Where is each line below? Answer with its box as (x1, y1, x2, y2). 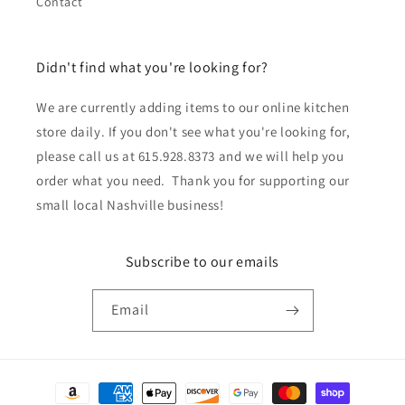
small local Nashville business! (36, 196, 224, 214)
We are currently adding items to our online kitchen (36, 99, 350, 117)
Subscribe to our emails (126, 252, 279, 272)
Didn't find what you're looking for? (36, 58, 268, 78)
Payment (31, 376, 84, 394)
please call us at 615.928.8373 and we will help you (36, 147, 344, 165)
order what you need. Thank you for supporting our (36, 172, 351, 190)
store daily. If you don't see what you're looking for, (36, 123, 351, 141)
